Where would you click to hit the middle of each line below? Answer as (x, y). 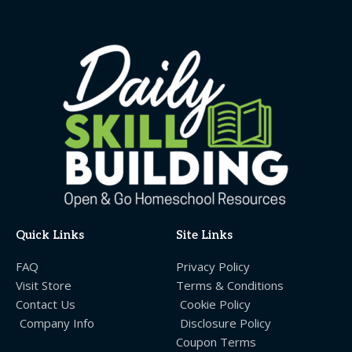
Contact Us (46, 304)
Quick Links (50, 235)
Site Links (204, 235)
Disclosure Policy (225, 323)
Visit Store (44, 286)
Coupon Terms (216, 342)
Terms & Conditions (230, 286)
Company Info (57, 323)
